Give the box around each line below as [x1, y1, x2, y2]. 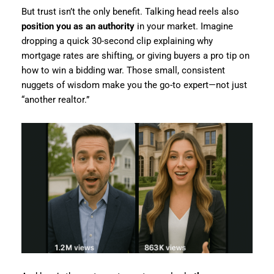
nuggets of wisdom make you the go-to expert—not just [21, 80, 247, 91]
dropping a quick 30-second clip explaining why [21, 35, 213, 47]
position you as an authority [21, 21, 135, 32]
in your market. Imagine [134, 21, 233, 32]
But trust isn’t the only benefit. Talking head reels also [21, 6, 239, 18]
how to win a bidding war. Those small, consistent [21, 65, 225, 76]
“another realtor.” [21, 94, 89, 106]
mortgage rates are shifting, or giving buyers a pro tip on [21, 50, 250, 62]
